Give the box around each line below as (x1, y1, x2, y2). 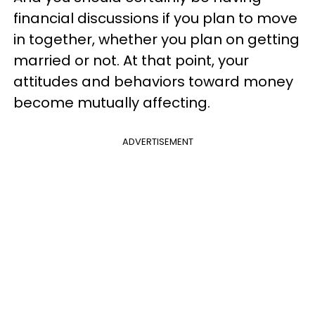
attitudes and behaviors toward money (13, 71, 293, 91)
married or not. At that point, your (13, 50, 249, 70)
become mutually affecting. (13, 92, 210, 112)
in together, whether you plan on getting (13, 29, 300, 49)
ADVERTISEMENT (122, 134, 193, 148)
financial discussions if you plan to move (13, 8, 297, 28)
